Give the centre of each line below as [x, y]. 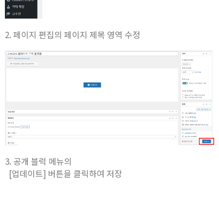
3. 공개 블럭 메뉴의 [38, 161]
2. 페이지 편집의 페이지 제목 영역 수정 [73, 34]
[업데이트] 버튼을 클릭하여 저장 [64, 174]
